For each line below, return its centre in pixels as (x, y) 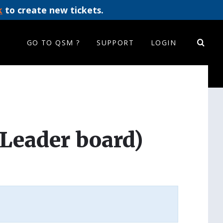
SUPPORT (115, 43)
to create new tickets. (53, 10)
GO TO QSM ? (53, 43)
